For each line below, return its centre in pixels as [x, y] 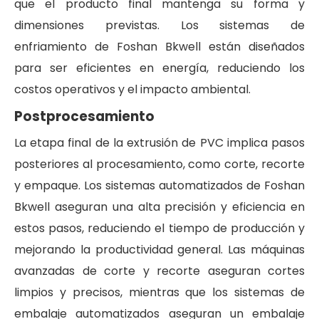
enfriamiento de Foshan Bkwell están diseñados [159, 46]
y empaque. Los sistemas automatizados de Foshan [159, 185]
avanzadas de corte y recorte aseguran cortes [159, 271]
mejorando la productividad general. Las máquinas [159, 249]
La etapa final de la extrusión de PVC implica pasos [159, 142]
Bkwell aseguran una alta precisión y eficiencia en [159, 206]
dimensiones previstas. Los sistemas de [159, 25]
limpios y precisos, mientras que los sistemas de [159, 292]
